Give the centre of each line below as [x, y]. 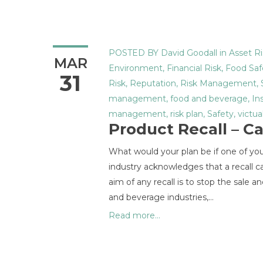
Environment [136, 68]
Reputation [153, 83]
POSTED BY [134, 53]
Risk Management [218, 83]
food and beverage [209, 99]
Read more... [134, 215]
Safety [220, 114]
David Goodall [189, 53]
